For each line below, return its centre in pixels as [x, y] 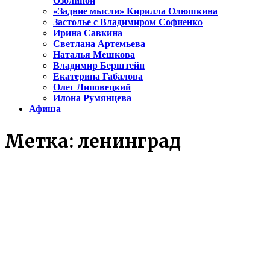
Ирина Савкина [88, 33]
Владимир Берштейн [99, 66]
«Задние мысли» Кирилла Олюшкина [135, 11]
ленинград [129, 141]
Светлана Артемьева [99, 44]
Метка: [41, 141]
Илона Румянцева [92, 98]
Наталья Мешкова [94, 55]
